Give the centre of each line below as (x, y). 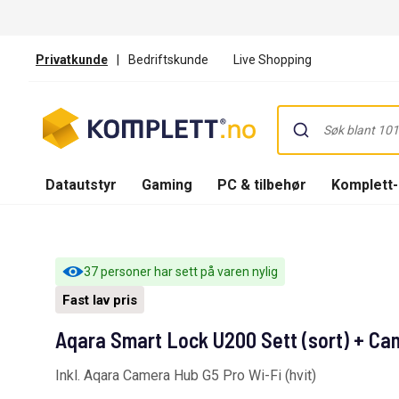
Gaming (167, 184)
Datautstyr (81, 184)
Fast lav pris (100, 300)
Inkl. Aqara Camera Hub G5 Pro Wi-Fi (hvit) (186, 375)
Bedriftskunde (168, 59)
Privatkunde (72, 59)
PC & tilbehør (262, 184)
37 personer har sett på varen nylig (181, 272)
